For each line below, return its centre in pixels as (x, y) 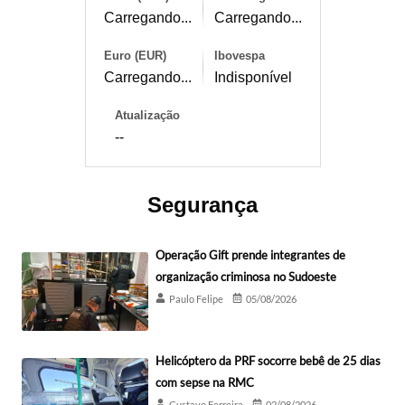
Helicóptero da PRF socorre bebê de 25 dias (268, 360)
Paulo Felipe (196, 299)
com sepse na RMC (205, 382)
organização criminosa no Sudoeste (246, 277)
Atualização (147, 116)
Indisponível (253, 78)
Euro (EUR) (135, 56)
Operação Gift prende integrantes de (250, 255)
